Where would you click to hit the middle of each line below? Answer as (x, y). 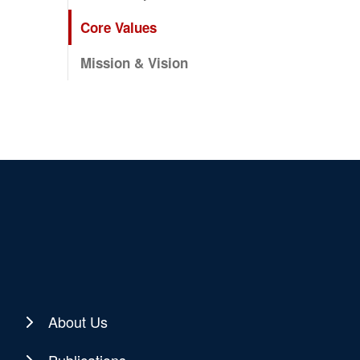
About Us (78, 321)
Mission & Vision (134, 62)
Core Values (118, 27)
